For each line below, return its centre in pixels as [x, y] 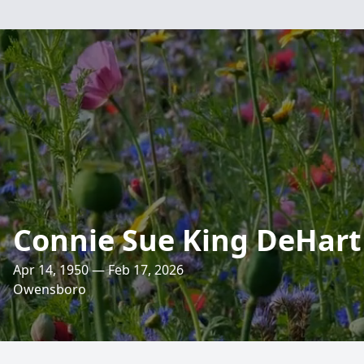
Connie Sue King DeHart [187, 240]
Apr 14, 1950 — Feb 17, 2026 [98, 270]
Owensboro [50, 289]
